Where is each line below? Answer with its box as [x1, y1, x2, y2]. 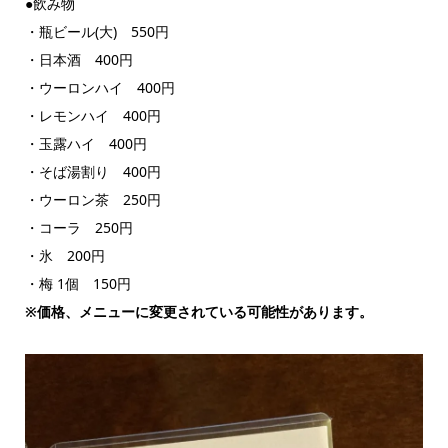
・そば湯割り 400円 [24, 161, 161, 181]
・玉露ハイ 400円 [24, 133, 147, 153]
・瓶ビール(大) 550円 [24, 21, 169, 41]
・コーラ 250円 [24, 217, 133, 237]
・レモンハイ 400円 [24, 105, 161, 125]
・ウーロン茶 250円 [24, 189, 161, 209]
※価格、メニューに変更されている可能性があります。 [24, 301, 373, 321]
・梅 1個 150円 [24, 273, 131, 293]
